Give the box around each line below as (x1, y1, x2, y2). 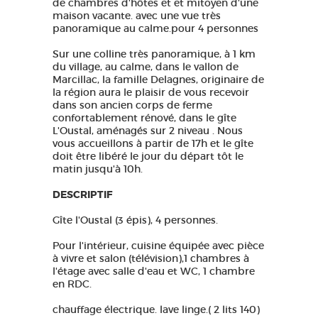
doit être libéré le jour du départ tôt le (53, 150, 243, 163)
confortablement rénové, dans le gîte (53, 111, 236, 124)
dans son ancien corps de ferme (53, 99, 212, 111)
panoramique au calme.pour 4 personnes (53, 22, 258, 35)
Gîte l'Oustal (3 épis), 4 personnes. (53, 214, 218, 226)
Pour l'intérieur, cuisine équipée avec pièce (53, 239, 264, 252)
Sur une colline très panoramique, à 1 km (53, 48, 256, 60)
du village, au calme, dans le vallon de (53, 60, 238, 73)
